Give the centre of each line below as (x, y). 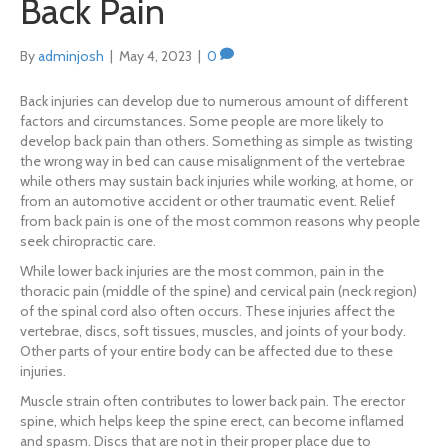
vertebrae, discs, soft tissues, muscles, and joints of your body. (213, 331)
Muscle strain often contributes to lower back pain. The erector (212, 401)
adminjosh (71, 56)
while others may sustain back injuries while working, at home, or (216, 181)
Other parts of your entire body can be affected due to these (206, 351)
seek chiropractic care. (88, 241)
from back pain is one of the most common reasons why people (220, 221)
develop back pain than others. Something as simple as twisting (216, 141)
